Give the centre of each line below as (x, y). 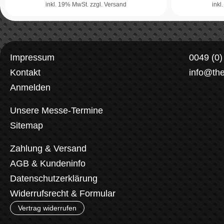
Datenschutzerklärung (54, 178)
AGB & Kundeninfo (48, 163)
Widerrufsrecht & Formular (63, 193)
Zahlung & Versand (48, 148)
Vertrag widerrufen (47, 208)
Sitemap (26, 125)
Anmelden (30, 87)
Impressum (32, 57)
